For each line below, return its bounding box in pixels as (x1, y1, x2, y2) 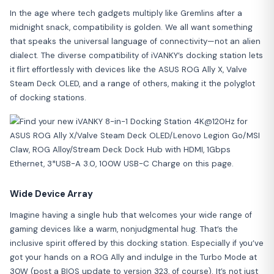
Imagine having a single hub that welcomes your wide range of (10, 209, 252, 220)
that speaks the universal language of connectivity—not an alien (10, 35, 261, 46)
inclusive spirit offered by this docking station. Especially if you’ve (10, 237, 264, 248)
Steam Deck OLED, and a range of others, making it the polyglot (10, 78, 255, 89)
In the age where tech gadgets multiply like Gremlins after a (10, 7, 242, 18)
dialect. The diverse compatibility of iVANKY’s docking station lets (10, 50, 263, 61)
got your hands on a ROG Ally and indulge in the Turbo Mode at (10, 251, 257, 262)
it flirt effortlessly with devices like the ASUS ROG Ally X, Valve (10, 64, 247, 75)
